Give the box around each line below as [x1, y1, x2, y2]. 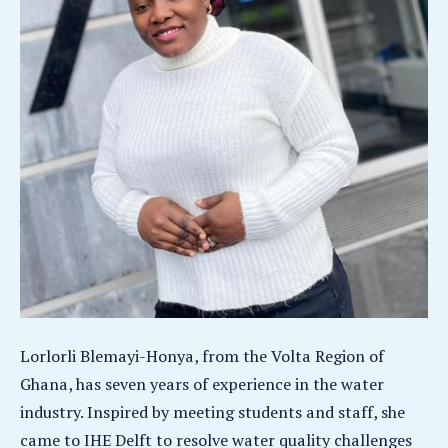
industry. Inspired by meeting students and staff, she [20, 400, 405, 423]
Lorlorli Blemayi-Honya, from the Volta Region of [20, 344, 384, 367]
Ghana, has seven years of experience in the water [20, 372, 384, 395]
